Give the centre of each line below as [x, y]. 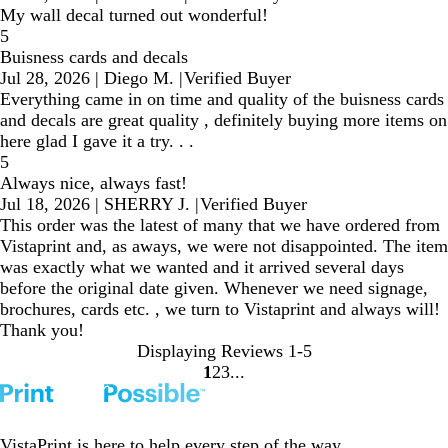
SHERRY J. [147, 204]
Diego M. [139, 78]
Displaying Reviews [209, 351]
